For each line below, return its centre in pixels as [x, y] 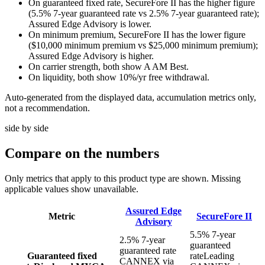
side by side [27, 128]
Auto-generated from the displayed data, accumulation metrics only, [130, 98]
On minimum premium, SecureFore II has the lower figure [137, 35]
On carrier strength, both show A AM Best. [109, 67]
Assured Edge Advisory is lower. [90, 24]
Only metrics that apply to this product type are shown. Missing [123, 179]
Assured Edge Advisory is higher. [91, 56]
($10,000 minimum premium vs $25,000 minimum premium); [143, 46]
